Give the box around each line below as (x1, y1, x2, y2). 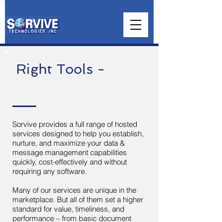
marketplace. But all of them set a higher (12, 195, 143, 204)
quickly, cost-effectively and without (12, 157, 127, 166)
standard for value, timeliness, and (12, 204, 124, 214)
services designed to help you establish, (12, 129, 144, 138)
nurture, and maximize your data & (12, 138, 125, 148)
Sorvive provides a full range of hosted (12, 119, 137, 129)
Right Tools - (16, 61, 106, 77)
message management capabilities (12, 148, 127, 157)
